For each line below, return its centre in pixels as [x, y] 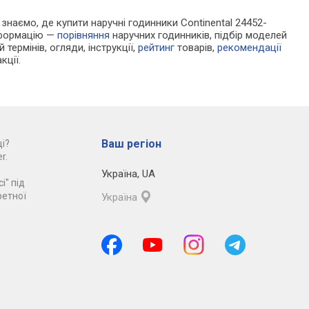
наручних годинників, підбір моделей [199, 36]
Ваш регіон [131, 144]
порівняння [84, 36]
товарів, [196, 48]
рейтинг [157, 48]
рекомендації [250, 48]
